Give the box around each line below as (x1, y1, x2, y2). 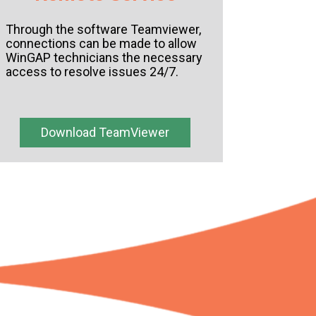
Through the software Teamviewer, (5, 22, 201, 37)
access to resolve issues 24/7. (5, 64, 178, 80)
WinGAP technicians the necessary (5, 50, 202, 66)
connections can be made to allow (5, 36, 197, 51)
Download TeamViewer (41, 125, 170, 140)
